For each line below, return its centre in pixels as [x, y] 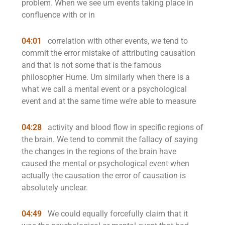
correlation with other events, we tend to [117, 41]
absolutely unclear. [55, 188]
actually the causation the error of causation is [104, 176]
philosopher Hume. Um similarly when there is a [106, 77]
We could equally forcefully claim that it [117, 214]
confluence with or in [58, 15]
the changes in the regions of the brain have [99, 151]
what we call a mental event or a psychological [104, 89]
